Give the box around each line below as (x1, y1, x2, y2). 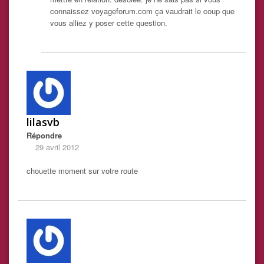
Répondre (27, 130, 62, 141)
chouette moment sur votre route (27, 165, 138, 177)
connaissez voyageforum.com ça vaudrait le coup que (50, 5, 235, 17)
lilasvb (27, 115, 60, 130)
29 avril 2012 (35, 141, 79, 153)
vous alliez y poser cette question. (50, 17, 167, 29)
